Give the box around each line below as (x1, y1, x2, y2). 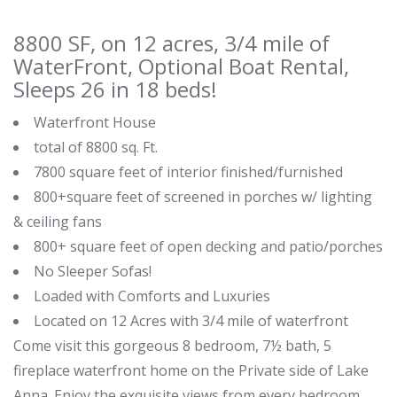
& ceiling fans (13, 211, 102, 231)
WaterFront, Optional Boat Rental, (13, 51, 349, 81)
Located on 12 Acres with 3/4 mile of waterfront (34, 310, 352, 331)
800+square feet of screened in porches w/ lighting (34, 186, 372, 206)
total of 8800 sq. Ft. (34, 136, 158, 157)
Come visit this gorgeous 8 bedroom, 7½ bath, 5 (13, 335, 331, 355)
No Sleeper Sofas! (34, 261, 152, 281)
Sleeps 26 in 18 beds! (13, 74, 217, 104)
